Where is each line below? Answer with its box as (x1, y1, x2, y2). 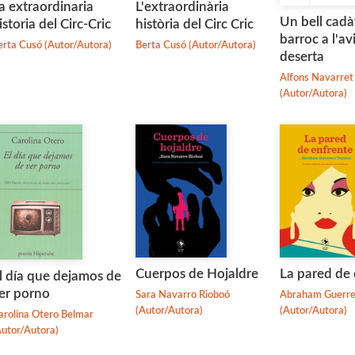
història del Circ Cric (135, 17, 254, 31)
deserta (280, 49, 325, 63)
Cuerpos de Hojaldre (135, 267, 258, 281)
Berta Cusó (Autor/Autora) (135, 40, 256, 51)
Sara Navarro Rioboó (135, 290, 230, 301)
